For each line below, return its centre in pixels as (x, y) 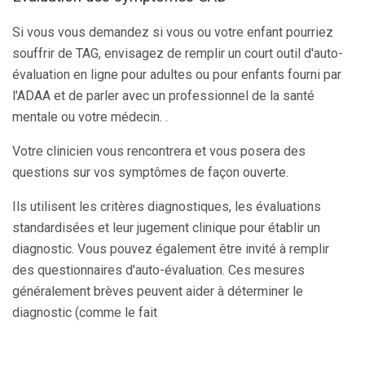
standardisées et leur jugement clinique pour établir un (166, 228)
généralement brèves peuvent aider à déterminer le (158, 292)
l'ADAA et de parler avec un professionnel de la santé (163, 96)
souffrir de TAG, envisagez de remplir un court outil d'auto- (178, 54)
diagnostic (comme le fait (85, 313)
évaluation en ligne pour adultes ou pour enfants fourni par (177, 75)
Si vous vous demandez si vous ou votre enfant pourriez (173, 33)
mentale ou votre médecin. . (90, 117)
